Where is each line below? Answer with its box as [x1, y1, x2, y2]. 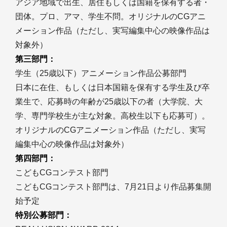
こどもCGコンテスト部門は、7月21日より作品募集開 [15, 182, 211, 192]
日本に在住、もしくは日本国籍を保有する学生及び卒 [15, 83, 210, 92]
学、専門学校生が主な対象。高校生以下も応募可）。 [15, 111, 210, 121]
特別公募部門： [15, 211, 72, 220]
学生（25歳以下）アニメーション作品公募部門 [15, 69, 186, 78]
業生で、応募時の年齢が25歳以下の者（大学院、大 [15, 97, 203, 106]
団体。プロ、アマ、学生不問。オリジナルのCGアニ [15, 12, 206, 21]
